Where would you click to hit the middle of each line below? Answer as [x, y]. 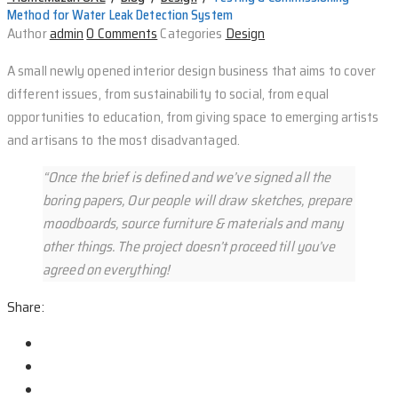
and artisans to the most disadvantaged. [123, 139]
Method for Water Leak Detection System [120, 15]
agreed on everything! [107, 269]
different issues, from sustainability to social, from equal [168, 93]
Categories [193, 33]
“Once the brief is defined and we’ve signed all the [187, 177]
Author [28, 33]
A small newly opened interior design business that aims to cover [192, 70]
